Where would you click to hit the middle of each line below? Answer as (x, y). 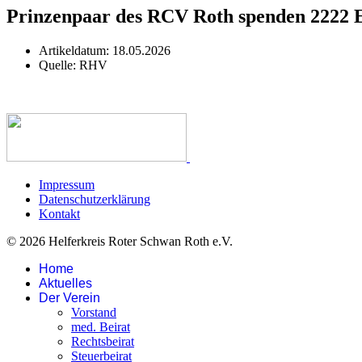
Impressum (67, 184)
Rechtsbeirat (103, 341)
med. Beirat (101, 326)
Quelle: (59, 65)
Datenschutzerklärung (95, 199)
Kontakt (59, 213)
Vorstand (94, 312)
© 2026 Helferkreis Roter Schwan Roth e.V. (120, 241)
